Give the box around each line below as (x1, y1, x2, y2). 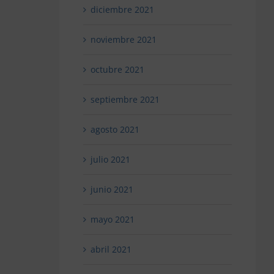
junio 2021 (90, 183, 133, 196)
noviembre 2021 (90, 34, 157, 46)
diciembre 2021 (90, 4, 154, 16)
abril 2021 (90, 243, 131, 256)
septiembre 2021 (90, 94, 160, 106)
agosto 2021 (90, 124, 139, 136)
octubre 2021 (90, 64, 144, 76)
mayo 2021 (90, 213, 135, 226)
